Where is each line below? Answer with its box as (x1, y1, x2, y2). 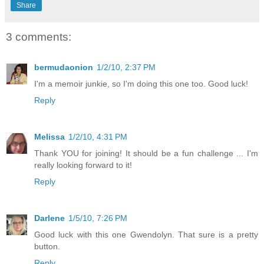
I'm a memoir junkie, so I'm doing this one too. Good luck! (34, 79, 248, 89)
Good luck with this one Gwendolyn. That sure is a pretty (34, 230, 258, 240)
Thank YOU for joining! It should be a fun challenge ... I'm (34, 148, 258, 159)
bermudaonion (34, 62, 93, 72)
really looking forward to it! (34, 160, 132, 170)
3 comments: (6, 30, 71, 43)
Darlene (34, 213, 65, 223)
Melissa (34, 132, 65, 142)
